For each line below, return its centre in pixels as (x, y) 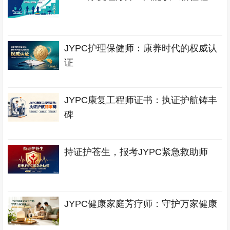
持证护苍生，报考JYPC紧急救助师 (136, 152)
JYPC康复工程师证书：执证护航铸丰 (141, 100)
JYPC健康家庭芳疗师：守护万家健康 (141, 204)
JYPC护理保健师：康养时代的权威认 (141, 48)
